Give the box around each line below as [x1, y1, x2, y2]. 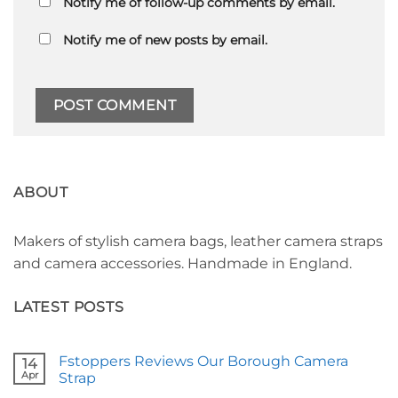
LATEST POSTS [13, 298, 124, 315]
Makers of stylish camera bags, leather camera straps [13, 232, 383, 250]
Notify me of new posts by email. [63, 31, 267, 48]
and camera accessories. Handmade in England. [13, 254, 352, 272]
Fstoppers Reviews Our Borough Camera [59, 353, 348, 370]
